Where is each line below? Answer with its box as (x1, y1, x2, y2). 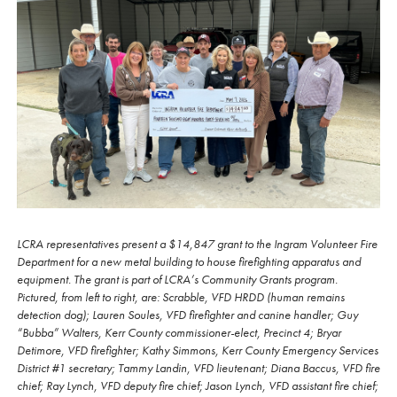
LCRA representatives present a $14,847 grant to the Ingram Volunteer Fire (17, 236, 378, 253)
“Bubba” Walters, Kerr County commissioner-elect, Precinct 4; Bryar (17, 324, 341, 341)
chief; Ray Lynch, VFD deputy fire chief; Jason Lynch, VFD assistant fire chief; (17, 378, 378, 394)
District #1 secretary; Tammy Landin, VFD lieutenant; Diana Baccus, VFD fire (17, 360, 380, 377)
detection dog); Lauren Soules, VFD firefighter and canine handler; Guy (17, 307, 358, 323)
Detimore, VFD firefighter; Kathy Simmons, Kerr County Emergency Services (17, 342, 378, 359)
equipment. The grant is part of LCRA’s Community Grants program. (17, 271, 338, 288)
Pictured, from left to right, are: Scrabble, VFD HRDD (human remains (17, 289, 345, 306)
